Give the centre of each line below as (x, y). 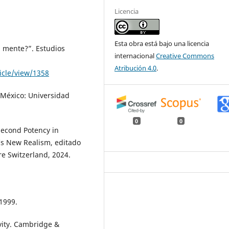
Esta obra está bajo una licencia (162, 44)
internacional (135, 56)
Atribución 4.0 (136, 68)
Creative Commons (185, 56)
